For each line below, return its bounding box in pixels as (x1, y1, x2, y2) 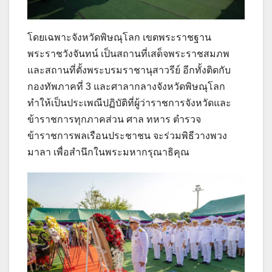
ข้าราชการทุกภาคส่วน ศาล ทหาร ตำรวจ (27, 114, 201, 124)
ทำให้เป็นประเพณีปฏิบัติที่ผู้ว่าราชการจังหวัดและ (27, 97, 231, 108)
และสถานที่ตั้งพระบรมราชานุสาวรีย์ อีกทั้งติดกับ (27, 64, 231, 75)
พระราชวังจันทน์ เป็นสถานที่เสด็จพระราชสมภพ (27, 48, 229, 59)
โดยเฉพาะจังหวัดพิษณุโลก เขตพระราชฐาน (27, 32, 211, 42)
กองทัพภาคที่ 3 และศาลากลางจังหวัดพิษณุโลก (27, 81, 225, 92)
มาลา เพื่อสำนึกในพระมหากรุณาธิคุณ (27, 146, 189, 157)
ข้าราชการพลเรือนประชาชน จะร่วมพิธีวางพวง (27, 130, 227, 141)
